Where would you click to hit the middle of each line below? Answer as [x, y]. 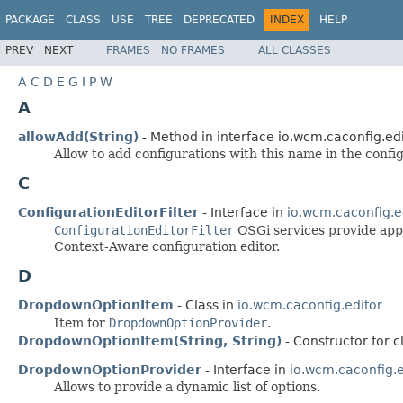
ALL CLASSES [295, 50]
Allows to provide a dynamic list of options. [187, 386]
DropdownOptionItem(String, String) [150, 340]
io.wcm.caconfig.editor [310, 304]
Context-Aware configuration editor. [167, 246]
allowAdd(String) [78, 136]
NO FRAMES [193, 50]
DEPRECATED [219, 20]
